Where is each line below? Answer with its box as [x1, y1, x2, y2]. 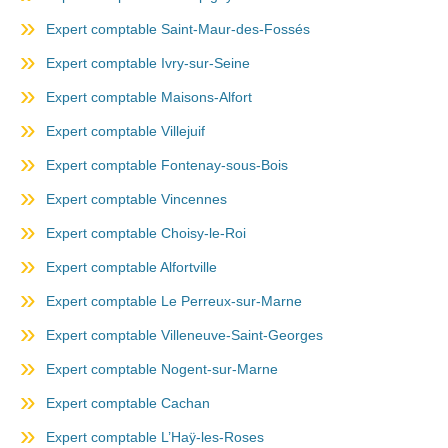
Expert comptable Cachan [46, 395, 210, 411]
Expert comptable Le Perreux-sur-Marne [46, 293, 302, 309]
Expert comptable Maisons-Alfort [46, 89, 252, 105]
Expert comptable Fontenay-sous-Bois [46, 157, 288, 173]
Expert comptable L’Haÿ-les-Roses [46, 429, 264, 445]
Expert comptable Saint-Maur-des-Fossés [46, 21, 310, 37]
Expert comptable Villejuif [46, 123, 205, 139]
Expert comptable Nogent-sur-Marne [46, 361, 278, 377]
